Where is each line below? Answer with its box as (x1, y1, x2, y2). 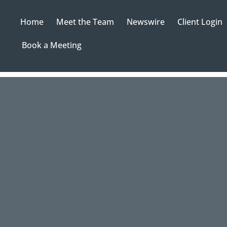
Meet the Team (56, 16, 114, 27)
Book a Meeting (21, 40, 82, 51)
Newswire (127, 16, 165, 27)
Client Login (177, 16, 222, 27)
